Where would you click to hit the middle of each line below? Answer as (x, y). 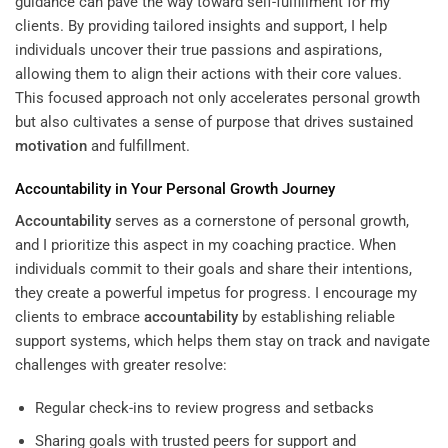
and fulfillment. (138, 145)
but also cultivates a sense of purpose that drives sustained (214, 121)
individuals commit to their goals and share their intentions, (213, 268)
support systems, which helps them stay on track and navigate (222, 340)
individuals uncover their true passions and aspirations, (198, 49)
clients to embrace (79, 316)
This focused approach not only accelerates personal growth (217, 97)
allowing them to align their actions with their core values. (208, 73)
